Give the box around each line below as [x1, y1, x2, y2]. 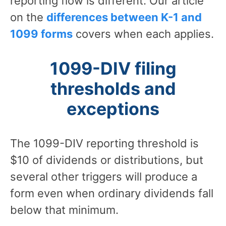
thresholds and [50, 78, 176, 99]
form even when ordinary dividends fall [10, 186, 213, 200]
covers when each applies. [73, 27, 214, 40]
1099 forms [10, 27, 73, 40]
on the [10, 10, 46, 24]
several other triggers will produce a [10, 169, 197, 183]
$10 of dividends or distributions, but [10, 153, 203, 166]
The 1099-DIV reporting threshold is [10, 136, 199, 150]
